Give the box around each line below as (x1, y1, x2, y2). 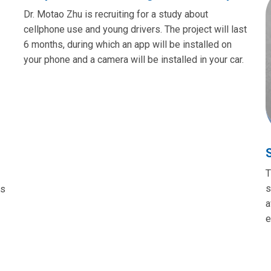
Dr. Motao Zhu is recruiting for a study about (24, 8, 208, 20)
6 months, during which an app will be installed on (24, 38, 232, 50)
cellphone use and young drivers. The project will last (24, 23, 247, 35)
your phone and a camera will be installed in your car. (24, 53, 244, 65)
